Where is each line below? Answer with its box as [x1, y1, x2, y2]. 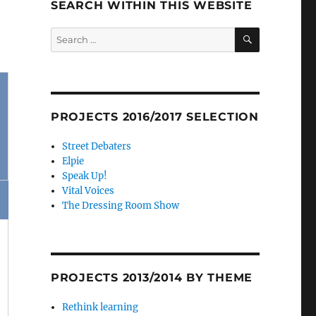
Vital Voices [62, 185, 115, 197]
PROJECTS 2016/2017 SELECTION [50, 110, 259, 123]
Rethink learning [62, 301, 139, 313]
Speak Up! [62, 170, 108, 182]
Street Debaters [62, 140, 132, 152]
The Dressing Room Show [62, 200, 180, 212]
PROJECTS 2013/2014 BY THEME [50, 271, 253, 284]
